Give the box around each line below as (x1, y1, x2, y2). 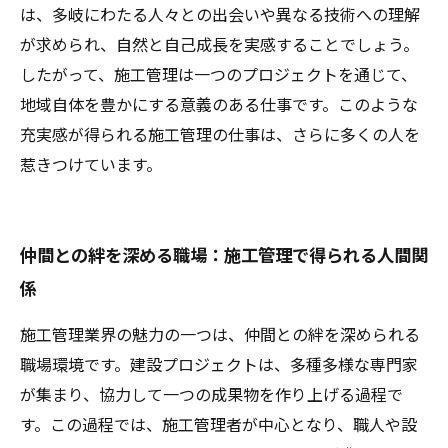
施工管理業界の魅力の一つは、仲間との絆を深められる (20, 326, 420, 345)
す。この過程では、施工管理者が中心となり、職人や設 (20, 416, 417, 435)
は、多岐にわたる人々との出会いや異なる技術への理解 (20, 6, 420, 25)
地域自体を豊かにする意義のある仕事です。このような (20, 96, 418, 115)
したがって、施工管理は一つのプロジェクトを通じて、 (20, 66, 417, 85)
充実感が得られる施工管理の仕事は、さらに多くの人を (20, 126, 420, 145)
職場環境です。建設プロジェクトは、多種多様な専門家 (20, 356, 418, 375)
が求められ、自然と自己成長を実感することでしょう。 (20, 36, 419, 55)
